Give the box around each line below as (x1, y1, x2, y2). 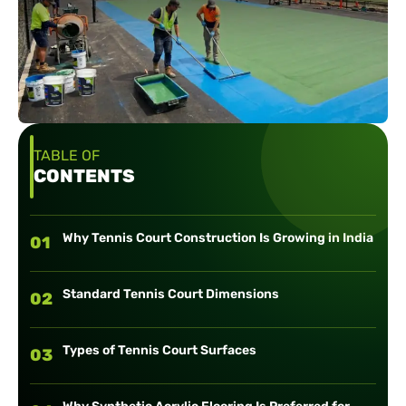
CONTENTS (33, 165, 135, 188)
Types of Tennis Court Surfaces (62, 343, 256, 359)
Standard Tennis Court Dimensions (62, 286, 279, 303)
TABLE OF (33, 147, 100, 165)
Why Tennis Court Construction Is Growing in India (62, 230, 373, 246)
